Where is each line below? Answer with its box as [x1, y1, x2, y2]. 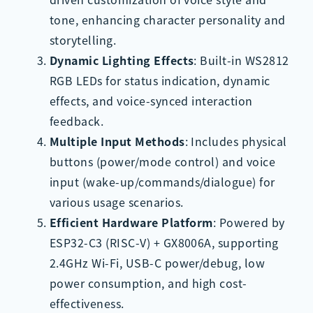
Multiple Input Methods [49, 132, 185, 150]
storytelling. [49, 31, 117, 48]
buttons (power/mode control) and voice [49, 152, 276, 170]
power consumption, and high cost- [49, 274, 247, 291]
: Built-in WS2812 [194, 51, 289, 68]
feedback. [49, 112, 104, 129]
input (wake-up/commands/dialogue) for [49, 173, 275, 190]
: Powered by [212, 213, 285, 231]
